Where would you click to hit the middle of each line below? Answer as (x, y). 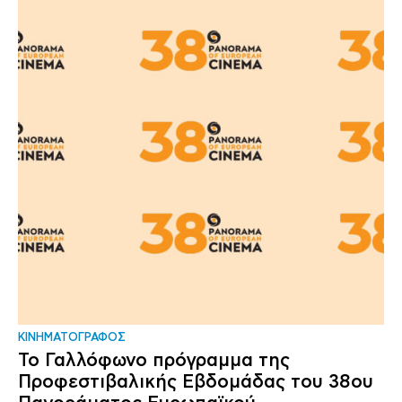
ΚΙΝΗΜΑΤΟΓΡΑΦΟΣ (72, 338)
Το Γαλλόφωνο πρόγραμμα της (154, 360)
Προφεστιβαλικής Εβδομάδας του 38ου (196, 382)
